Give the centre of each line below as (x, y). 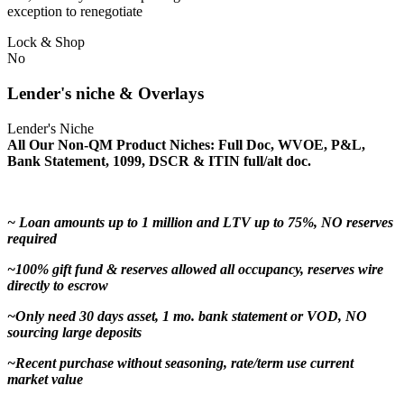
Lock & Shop (46, 42)
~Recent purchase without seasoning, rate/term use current (180, 363)
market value (45, 379)
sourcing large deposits (74, 332)
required (32, 238)
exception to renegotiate (75, 12)
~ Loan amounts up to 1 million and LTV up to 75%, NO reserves (200, 222)
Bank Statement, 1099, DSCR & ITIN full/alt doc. (159, 161)
